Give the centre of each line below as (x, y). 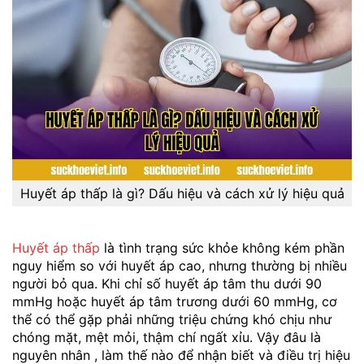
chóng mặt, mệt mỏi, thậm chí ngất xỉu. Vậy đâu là (167, 337)
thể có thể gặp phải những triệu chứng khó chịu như (172, 319)
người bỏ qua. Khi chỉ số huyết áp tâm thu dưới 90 (167, 283)
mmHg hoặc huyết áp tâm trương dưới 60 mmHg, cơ (175, 301)
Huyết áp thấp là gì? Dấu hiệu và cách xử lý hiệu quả (182, 193)
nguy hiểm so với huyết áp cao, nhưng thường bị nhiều (180, 265)
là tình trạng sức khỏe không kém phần (222, 247)
